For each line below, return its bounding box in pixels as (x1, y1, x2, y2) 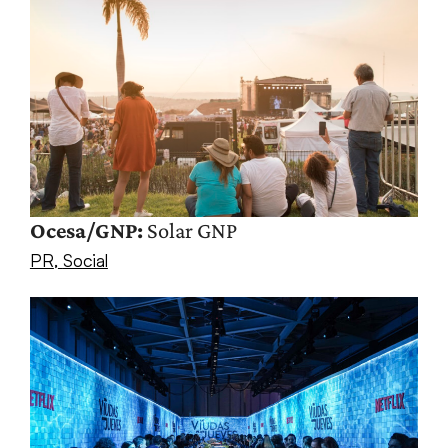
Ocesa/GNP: (29, 218, 143, 244)
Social (62, 249, 108, 272)
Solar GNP (142, 218, 237, 244)
